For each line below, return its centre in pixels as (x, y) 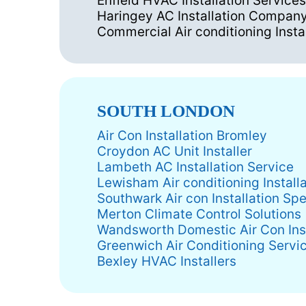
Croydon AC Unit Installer (175, 152)
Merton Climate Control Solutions (199, 214)
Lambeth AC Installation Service (195, 167)
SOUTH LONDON (166, 111)
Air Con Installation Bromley (182, 136)
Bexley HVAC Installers (167, 262)
